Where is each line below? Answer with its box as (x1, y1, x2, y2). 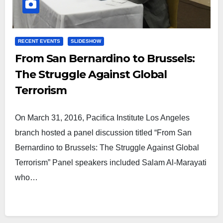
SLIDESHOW (71, 38, 101, 44)
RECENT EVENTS (18, 38, 60, 44)
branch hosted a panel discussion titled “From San (15, 128, 192, 137)
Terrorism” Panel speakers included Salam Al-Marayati (15, 158, 207, 167)
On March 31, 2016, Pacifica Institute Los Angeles (15, 113, 190, 122)
